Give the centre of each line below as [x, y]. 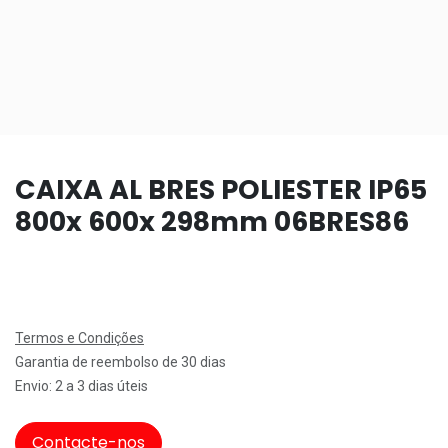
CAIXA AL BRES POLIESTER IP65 [221, 189]
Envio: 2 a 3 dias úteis [81, 385]
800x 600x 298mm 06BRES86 [212, 221]
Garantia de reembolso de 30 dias [120, 361]
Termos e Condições [79, 337]
